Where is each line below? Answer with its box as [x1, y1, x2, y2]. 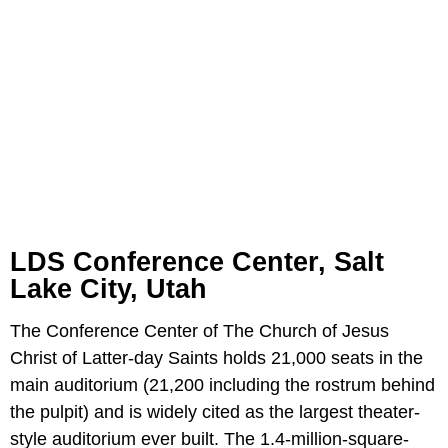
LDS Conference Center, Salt [10, 246, 384, 277]
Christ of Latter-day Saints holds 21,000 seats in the [10, 347, 423, 368]
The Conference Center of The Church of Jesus [10, 320, 389, 341]
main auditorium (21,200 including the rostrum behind [10, 374, 435, 395]
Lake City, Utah [10, 273, 207, 304]
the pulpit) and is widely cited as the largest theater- [10, 401, 420, 422]
